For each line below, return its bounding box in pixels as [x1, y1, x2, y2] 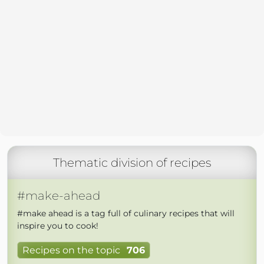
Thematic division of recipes [53, 156, 211, 170]
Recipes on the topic [22, 245, 120, 256]
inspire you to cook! [17, 220, 98, 231]
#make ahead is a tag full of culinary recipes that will [17, 208, 235, 219]
